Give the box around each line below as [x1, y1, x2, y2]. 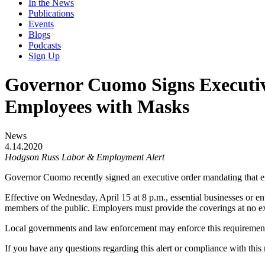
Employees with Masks [5, 96, 189, 118]
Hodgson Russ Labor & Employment [5, 151, 144, 162]
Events [28, 19, 54, 29]
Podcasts [28, 40, 61, 50]
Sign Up [28, 51, 60, 61]
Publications [28, 8, 74, 18]
